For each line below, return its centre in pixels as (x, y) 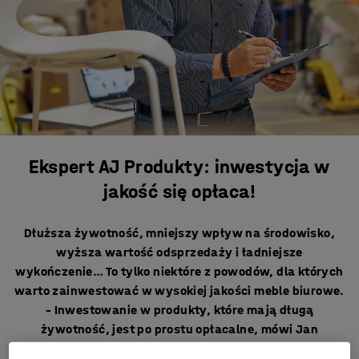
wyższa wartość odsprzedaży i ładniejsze (179, 252)
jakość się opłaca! (179, 192)
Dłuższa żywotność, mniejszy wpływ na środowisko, (179, 233)
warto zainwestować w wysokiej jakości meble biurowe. (179, 290)
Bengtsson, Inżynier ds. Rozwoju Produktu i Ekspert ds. (179, 348)
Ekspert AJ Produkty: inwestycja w (179, 167)
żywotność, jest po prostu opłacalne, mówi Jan (179, 329)
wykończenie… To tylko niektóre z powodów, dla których (179, 271)
